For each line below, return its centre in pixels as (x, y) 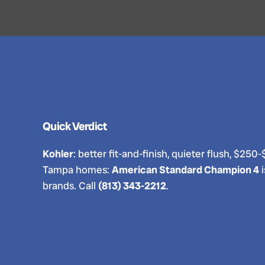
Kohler (58, 154)
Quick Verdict (75, 126)
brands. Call (70, 186)
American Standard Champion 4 (185, 170)
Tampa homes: (77, 170)
